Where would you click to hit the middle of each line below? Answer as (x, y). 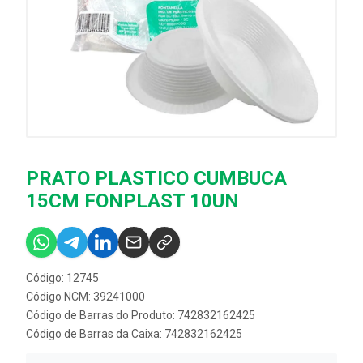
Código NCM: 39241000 (85, 297)
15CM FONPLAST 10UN (132, 201)
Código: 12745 (62, 278)
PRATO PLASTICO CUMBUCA (156, 179)
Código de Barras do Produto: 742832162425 (141, 316)
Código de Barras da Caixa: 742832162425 (134, 334)
